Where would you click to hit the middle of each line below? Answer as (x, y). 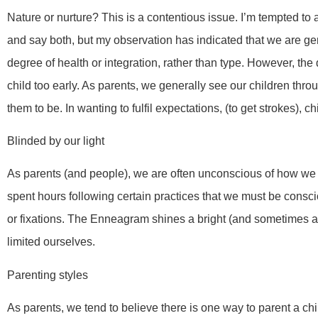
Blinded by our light (56, 141)
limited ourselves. (51, 242)
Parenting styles (48, 275)
